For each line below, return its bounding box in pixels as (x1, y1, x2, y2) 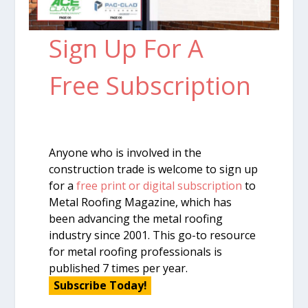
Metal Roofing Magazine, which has (49, 195, 232, 210)
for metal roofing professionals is (49, 244, 223, 260)
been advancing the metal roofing (49, 211, 223, 227)
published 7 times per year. (49, 261, 188, 276)
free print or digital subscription (76, 178, 243, 194)
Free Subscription (49, 69, 252, 103)
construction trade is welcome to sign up (49, 162, 258, 177)
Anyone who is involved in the (49, 145, 202, 161)
